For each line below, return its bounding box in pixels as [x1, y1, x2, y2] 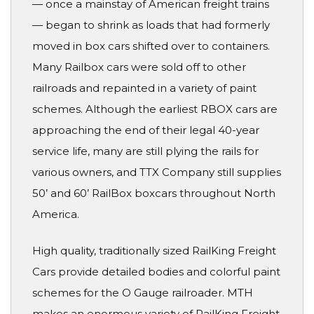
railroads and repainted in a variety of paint [32, 81, 257, 95]
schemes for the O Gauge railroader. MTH [32, 286, 253, 300]
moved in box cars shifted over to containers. [32, 39, 270, 53]
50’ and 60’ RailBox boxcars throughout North [32, 186, 275, 200]
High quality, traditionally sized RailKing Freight [32, 244, 276, 258]
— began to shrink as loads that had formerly [32, 18, 270, 32]
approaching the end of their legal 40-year [32, 123, 259, 137]
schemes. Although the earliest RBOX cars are [32, 102, 278, 116]
